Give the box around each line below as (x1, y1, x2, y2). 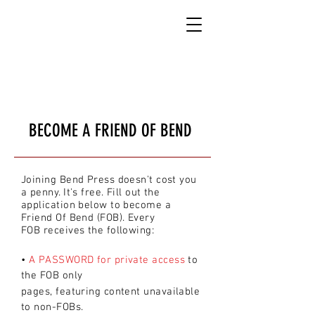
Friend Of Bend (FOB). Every (21, 212, 155, 224)
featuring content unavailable (56, 285, 200, 298)
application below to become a (21, 199, 172, 212)
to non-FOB (21, 301, 76, 314)
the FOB (21, 269, 63, 282)
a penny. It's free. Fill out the (21, 186, 160, 199)
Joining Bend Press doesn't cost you (21, 174, 197, 186)
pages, (21, 285, 53, 298)
